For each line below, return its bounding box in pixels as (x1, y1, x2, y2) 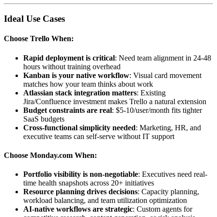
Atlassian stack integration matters (23, 88, 137, 97)
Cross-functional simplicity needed (23, 123, 136, 132)
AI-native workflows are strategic (23, 205, 133, 214)
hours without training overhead (23, 62, 121, 71)
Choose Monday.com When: (4, 151, 97, 159)
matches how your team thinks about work (23, 79, 153, 88)
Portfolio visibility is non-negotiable (23, 170, 138, 179)
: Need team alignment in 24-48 (115, 53, 211, 62)
